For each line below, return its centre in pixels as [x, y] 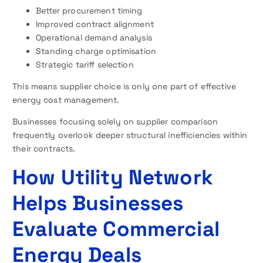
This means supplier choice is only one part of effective [124, 87]
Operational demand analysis [94, 38]
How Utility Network [113, 177]
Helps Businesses [98, 203]
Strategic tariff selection [85, 65]
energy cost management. [66, 100]
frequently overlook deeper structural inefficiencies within [130, 135]
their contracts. [44, 149]
